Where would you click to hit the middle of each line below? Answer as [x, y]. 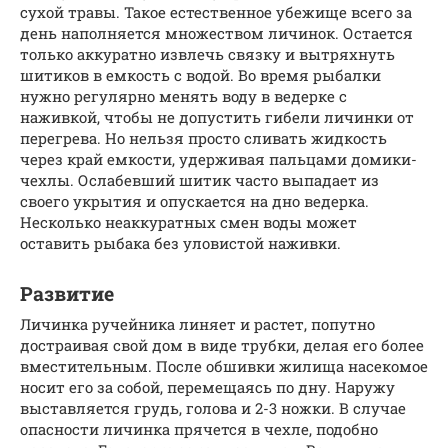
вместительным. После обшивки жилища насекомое [224, 365]
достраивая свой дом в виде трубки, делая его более [222, 344]
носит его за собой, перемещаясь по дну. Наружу [207, 386]
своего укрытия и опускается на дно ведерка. [194, 200]
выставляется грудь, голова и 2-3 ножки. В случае [213, 407]
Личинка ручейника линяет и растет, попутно [197, 323]
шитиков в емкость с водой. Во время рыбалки [200, 74]
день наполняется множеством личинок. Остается [216, 32]
